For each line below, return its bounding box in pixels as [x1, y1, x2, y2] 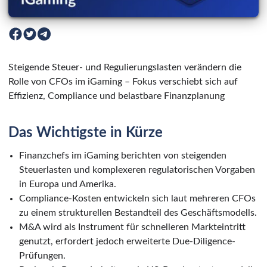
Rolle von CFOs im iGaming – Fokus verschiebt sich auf [8, 76, 238, 86]
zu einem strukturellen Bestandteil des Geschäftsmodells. [19, 207, 257, 218]
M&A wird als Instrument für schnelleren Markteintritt [19, 222, 246, 232]
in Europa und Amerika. [19, 179, 116, 189]
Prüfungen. [19, 250, 66, 260]
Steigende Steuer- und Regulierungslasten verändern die [8, 62, 241, 72]
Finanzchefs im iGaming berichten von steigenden [19, 150, 226, 160]
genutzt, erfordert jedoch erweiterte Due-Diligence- [19, 236, 235, 246]
